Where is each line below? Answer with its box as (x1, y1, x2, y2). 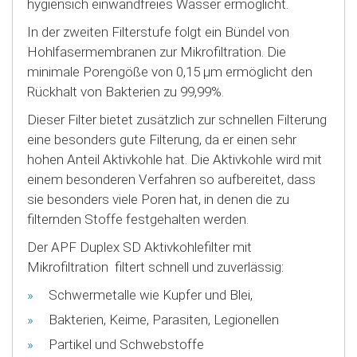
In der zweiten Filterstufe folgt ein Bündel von (27, 23, 289, 40)
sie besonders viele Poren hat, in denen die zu (27, 190, 289, 207)
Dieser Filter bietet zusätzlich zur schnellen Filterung (27, 111, 327, 127)
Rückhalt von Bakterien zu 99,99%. (27, 83, 224, 100)
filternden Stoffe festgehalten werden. (27, 210, 249, 227)
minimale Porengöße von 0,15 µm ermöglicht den (27, 63, 312, 80)
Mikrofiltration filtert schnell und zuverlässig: (27, 258, 284, 275)
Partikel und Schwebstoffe (49, 335, 204, 352)
